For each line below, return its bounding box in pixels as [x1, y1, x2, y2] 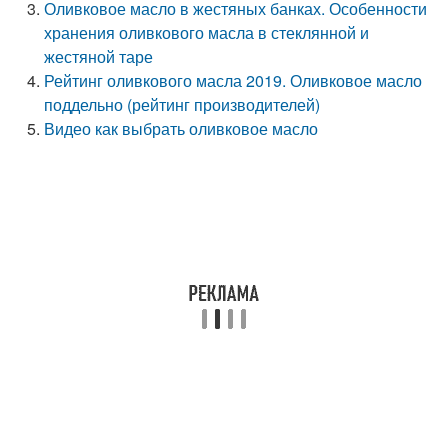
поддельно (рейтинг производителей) [44, 93, 321, 116]
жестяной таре [44, 45, 154, 68]
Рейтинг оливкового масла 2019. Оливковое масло [44, 69, 423, 92]
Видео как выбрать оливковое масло [44, 117, 319, 140]
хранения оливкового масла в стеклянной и [44, 21, 370, 44]
